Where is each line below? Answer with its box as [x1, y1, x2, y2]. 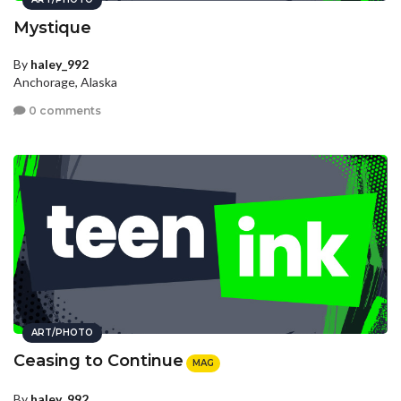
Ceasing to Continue [13, 351, 183, 371]
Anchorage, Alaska [13, 74, 117, 90]
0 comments [26, 103, 101, 117]
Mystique [13, 18, 91, 38]
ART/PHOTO [31, 327, 93, 339]
